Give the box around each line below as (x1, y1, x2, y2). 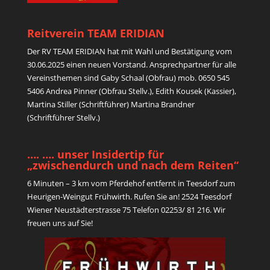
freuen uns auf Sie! (27, 218, 93, 229)
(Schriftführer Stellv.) (27, 112, 100, 124)
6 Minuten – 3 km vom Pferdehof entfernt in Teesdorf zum (27, 178, 235, 189)
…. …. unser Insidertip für (27, 147, 164, 162)
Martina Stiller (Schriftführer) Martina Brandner (27, 99, 195, 110)
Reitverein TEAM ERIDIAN (27, 26, 165, 41)
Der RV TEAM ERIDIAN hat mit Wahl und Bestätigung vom (27, 46, 232, 57)
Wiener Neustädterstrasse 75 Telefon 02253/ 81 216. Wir (27, 204, 225, 216)
